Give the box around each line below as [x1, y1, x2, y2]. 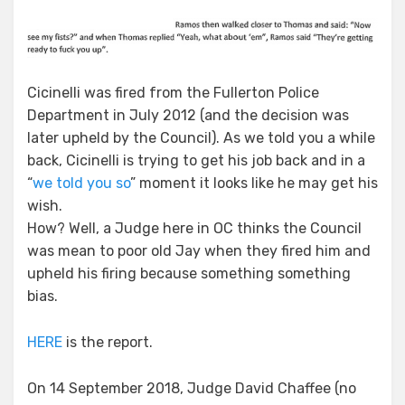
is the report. [62, 334, 153, 352]
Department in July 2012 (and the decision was [27, 107, 349, 125]
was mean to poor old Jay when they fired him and [27, 242, 371, 260]
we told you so [33, 174, 130, 193]
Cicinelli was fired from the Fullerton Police [27, 84, 319, 102]
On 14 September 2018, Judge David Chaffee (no [27, 380, 356, 398]
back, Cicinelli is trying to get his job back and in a [27, 152, 365, 170]
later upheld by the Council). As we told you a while [27, 129, 375, 147]
